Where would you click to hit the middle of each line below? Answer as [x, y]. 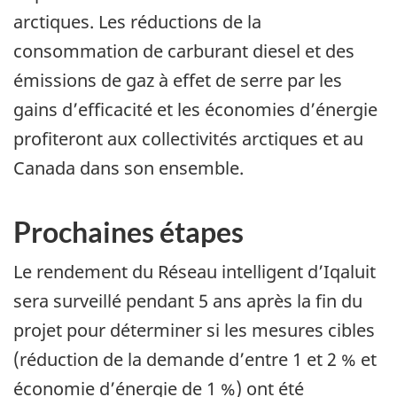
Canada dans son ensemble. [128, 167]
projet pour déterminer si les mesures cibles [194, 331]
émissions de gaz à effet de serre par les [178, 80]
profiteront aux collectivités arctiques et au [188, 138]
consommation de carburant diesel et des [184, 51]
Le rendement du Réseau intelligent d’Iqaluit [195, 272]
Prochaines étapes [128, 231]
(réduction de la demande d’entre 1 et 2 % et [195, 360]
